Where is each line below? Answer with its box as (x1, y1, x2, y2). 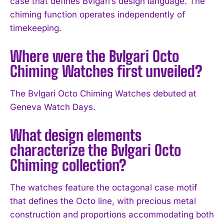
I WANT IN (87, 97, 124, 105)
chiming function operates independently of (10, 9, 185, 19)
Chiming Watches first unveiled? (10, 61, 202, 80)
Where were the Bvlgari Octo (10, 46, 179, 65)
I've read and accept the (23, 121, 100, 129)
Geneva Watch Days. (10, 101, 95, 112)
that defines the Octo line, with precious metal (10, 195, 196, 206)
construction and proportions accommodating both (10, 209, 214, 219)
